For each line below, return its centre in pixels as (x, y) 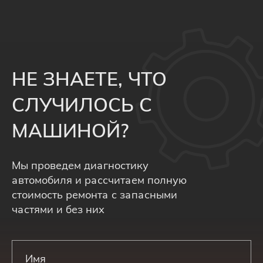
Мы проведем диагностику (80, 165)
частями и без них (58, 209)
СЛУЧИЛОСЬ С (82, 104)
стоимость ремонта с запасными (95, 195)
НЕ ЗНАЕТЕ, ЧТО (89, 79)
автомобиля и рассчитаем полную (99, 180)
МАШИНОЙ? (70, 130)
